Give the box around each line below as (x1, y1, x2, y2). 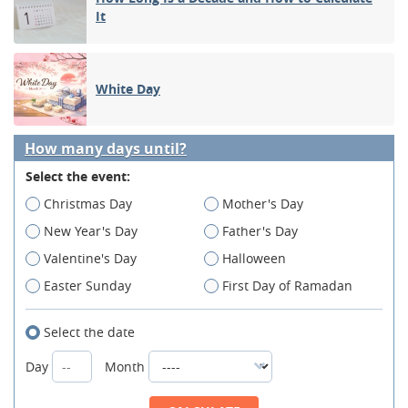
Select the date (44, 322, 135, 341)
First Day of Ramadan (222, 276, 352, 294)
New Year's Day (44, 221, 138, 240)
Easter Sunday (44, 276, 131, 294)
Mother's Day (222, 194, 303, 212)
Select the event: (25, 167, 130, 185)
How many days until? (25, 138, 187, 158)
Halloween (222, 249, 286, 267)
